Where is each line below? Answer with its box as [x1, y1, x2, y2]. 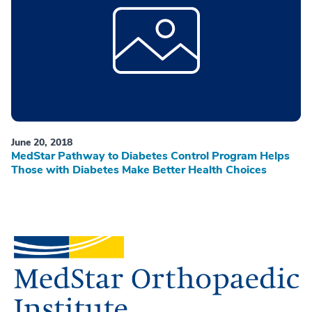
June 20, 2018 [11, 136, 72, 150]
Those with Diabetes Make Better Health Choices [11, 162, 267, 178]
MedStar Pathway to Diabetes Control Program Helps [11, 148, 290, 164]
